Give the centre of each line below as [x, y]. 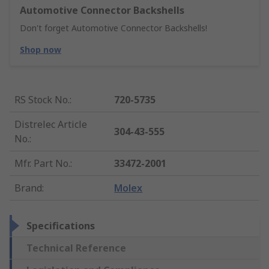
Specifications [61, 226]
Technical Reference [76, 248]
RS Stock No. [42, 100]
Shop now [41, 50]
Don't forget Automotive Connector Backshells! [113, 28]
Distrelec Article [51, 125]
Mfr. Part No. [42, 164]
